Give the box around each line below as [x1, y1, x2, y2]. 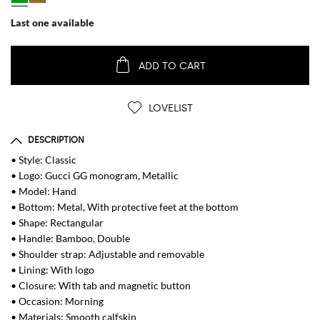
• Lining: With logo [11, 264, 94, 276]
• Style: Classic [11, 154, 76, 166]
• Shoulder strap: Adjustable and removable [11, 248, 204, 261]
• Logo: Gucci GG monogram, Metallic [11, 169, 179, 182]
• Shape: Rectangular [11, 216, 104, 229]
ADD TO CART [138, 60, 206, 73]
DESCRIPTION [28, 135, 84, 146]
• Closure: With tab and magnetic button [11, 279, 191, 292]
